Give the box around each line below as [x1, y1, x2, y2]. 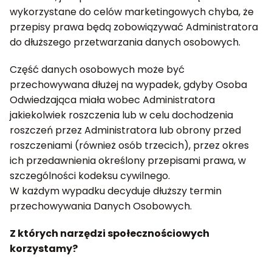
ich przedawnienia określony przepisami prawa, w [10, 154, 246, 168]
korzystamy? [10, 242, 78, 256]
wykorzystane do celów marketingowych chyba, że [10, 5, 254, 19]
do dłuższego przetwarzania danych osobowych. [10, 35, 240, 49]
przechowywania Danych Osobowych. [10, 199, 192, 213]
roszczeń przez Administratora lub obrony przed [10, 123, 241, 137]
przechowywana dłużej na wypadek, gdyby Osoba [10, 78, 247, 92]
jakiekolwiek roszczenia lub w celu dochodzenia [10, 108, 233, 122]
